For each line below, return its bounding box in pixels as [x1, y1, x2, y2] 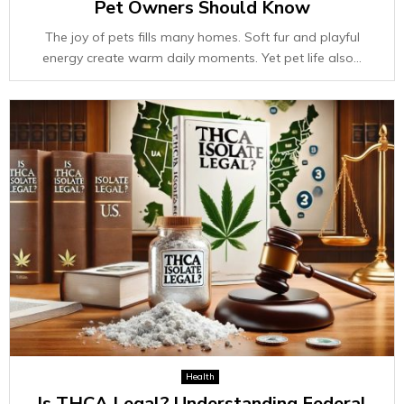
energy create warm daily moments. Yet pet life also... [42, 50, 362, 66]
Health [185, 371, 215, 382]
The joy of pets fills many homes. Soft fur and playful [44, 29, 360, 45]
